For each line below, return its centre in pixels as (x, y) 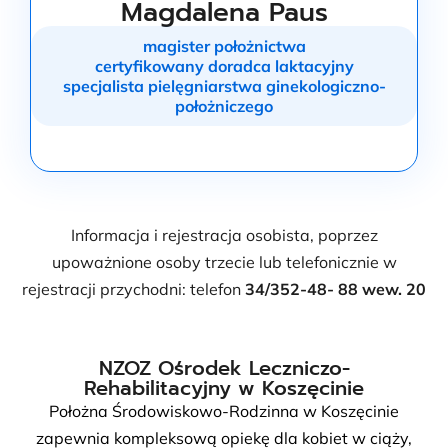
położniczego (224, 106)
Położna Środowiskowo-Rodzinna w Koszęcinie (224, 411)
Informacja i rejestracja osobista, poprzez (224, 235)
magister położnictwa (224, 46)
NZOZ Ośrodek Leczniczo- (224, 368)
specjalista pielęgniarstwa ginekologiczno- (224, 86)
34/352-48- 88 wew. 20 (335, 289)
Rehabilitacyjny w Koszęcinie (224, 388)
